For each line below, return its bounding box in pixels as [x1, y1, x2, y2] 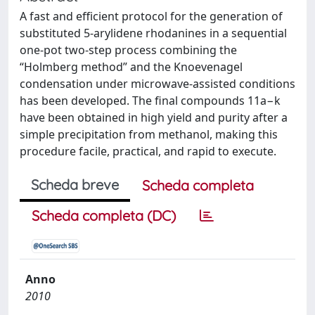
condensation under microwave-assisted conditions [20, 76, 295, 91]
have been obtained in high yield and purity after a [20, 110, 288, 125]
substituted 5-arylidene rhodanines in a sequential [20, 25, 287, 41]
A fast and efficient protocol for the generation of [20, 8, 283, 24]
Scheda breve [31, 176, 119, 193]
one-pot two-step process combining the [20, 42, 237, 58]
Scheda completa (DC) [32, 207, 176, 224]
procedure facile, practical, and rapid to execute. [20, 143, 276, 159]
